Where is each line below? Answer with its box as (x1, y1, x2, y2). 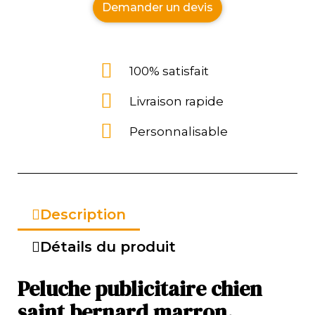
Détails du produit (40, 238, 176, 255)
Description (40, 205, 126, 223)
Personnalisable (129, 124, 228, 139)
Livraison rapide (129, 94, 224, 108)
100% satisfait (129, 63, 209, 78)
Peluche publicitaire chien (18, 274, 262, 303)
